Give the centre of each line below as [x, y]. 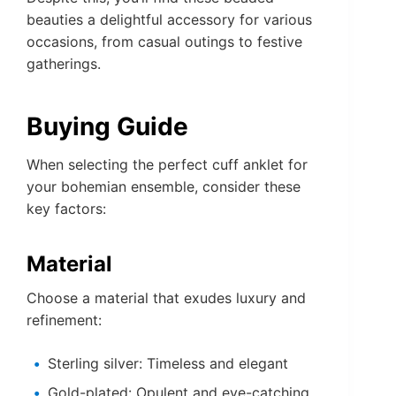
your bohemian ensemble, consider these [164, 187]
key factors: [66, 209]
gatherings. [64, 64]
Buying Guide [107, 127]
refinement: [64, 320]
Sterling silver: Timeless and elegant [168, 364]
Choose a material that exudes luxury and [166, 298]
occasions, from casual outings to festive [164, 42]
